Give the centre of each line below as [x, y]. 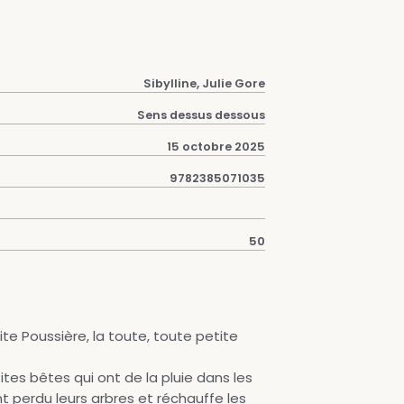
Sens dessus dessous [201, 115]
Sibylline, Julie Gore [204, 83]
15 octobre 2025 [216, 147]
